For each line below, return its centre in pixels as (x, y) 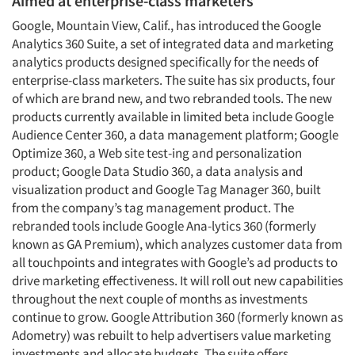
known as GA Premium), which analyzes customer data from (177, 244)
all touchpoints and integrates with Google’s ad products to (175, 262)
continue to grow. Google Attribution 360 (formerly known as (177, 317)
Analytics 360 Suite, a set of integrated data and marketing (173, 44)
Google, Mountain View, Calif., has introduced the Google (166, 25)
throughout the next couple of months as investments (160, 299)
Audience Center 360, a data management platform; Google (175, 135)
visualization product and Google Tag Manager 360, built (166, 189)
